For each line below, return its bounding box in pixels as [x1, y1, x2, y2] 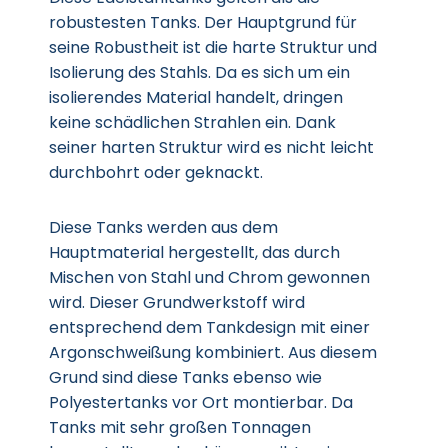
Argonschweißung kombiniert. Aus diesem [49, 341, 377, 364]
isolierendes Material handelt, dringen [49, 86, 343, 109]
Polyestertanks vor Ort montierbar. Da [49, 391, 353, 414]
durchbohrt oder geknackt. [49, 161, 263, 184]
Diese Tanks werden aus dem [49, 216, 278, 239]
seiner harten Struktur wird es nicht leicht [49, 136, 374, 159]
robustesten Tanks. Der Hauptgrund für [49, 11, 357, 34]
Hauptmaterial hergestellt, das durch [49, 241, 340, 264]
